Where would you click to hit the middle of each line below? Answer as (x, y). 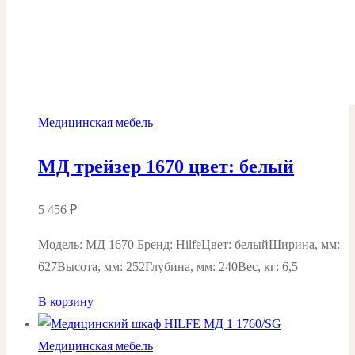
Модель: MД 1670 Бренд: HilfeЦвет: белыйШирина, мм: (189, 244)
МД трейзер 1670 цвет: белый (166, 167)
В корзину (66, 301)
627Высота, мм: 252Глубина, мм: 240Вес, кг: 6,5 (168, 266)
